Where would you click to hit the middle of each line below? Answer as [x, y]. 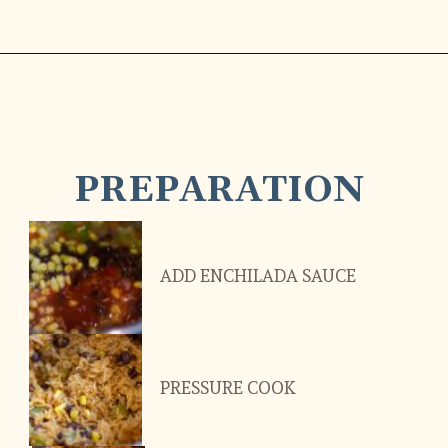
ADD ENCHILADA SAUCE [257, 276]
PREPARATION [219, 190]
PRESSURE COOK [227, 388]
